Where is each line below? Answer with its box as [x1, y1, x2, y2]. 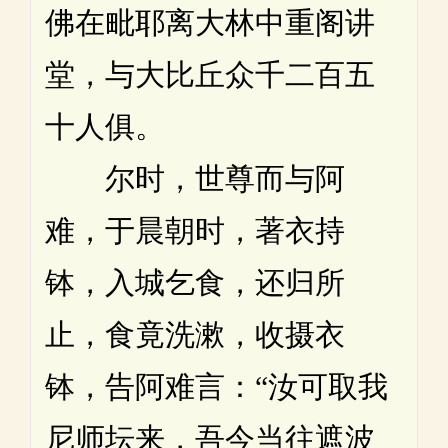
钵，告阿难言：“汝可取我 [45, 369, 388, 403]
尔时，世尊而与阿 [45, 161, 345, 195]
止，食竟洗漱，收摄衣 [45, 317, 345, 351]
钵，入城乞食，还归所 [45, 265, 345, 299]
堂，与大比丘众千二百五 [45, 57, 375, 91]
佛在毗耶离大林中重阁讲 [45, 5, 375, 39]
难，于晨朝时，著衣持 [45, 213, 345, 247]
